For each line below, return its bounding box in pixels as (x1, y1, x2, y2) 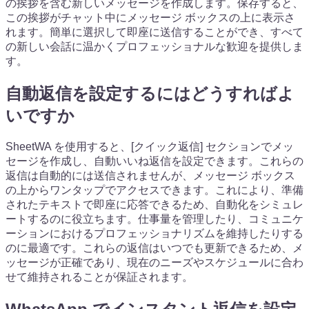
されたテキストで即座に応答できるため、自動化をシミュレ (6, 199, 303, 211)
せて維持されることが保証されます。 (6, 271, 193, 283)
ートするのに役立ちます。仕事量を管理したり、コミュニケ (6, 213, 303, 226)
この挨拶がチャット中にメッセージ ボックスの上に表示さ (6, 11, 295, 23)
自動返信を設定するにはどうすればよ (6, 83, 295, 103)
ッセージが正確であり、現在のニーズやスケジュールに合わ (6, 257, 303, 269)
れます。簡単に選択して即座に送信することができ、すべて (6, 26, 303, 38)
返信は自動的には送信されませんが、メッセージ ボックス (6, 170, 295, 182)
